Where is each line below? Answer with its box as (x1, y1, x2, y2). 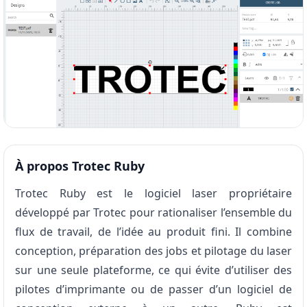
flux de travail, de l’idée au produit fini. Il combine (15, 224, 292, 240)
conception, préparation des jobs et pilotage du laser (15, 243, 292, 259)
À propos (15, 158, 69, 175)
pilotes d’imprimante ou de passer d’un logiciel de (15, 282, 292, 297)
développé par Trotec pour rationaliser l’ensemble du (15, 205, 292, 221)
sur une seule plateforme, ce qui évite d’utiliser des (15, 262, 292, 278)
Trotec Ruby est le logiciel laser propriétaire (15, 186, 292, 201)
